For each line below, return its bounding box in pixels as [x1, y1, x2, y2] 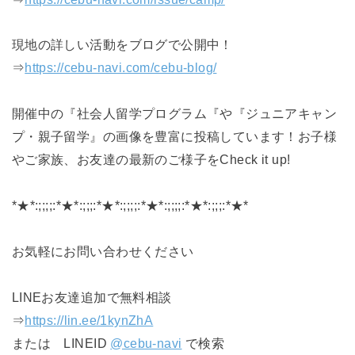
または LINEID [11, 335, 111, 350]
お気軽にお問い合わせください [11, 243, 194, 258]
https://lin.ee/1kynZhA [25, 312, 154, 327]
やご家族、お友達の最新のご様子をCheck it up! [11, 152, 291, 167]
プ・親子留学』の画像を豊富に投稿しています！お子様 [11, 129, 338, 144]
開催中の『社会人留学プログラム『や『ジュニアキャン [11, 106, 338, 121]
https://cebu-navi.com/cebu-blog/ [25, 60, 217, 75]
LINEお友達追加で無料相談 [11, 289, 172, 304]
